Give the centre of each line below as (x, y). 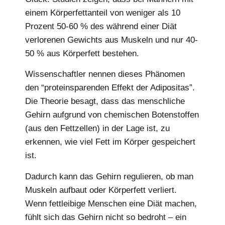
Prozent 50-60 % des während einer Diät (101, 26)
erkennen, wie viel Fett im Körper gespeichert (110, 142)
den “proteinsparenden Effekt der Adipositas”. (110, 88)
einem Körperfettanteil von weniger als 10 (103, 13)
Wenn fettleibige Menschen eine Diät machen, (111, 203)
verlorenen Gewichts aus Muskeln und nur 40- (111, 40)
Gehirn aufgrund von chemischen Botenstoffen (112, 115)
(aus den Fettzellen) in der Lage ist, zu (97, 129)
